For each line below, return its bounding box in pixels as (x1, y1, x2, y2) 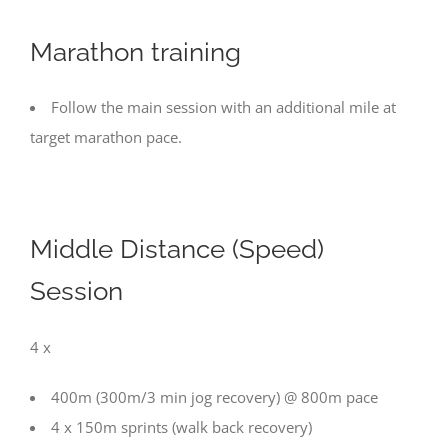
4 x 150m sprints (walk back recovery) (51, 416, 312, 437)
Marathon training (30, 36, 241, 67)
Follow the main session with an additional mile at (51, 97, 396, 117)
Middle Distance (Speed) (30, 234, 324, 264)
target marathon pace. (30, 127, 182, 147)
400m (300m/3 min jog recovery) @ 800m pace (51, 386, 378, 407)
